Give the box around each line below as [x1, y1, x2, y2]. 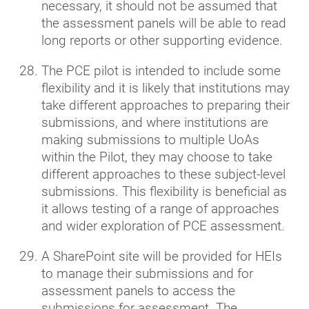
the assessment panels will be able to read [41, 14, 286, 31]
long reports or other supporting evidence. [41, 32, 283, 48]
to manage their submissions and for [41, 265, 253, 281]
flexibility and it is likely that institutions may [41, 79, 290, 96]
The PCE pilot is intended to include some [41, 62, 281, 79]
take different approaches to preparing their [41, 97, 290, 113]
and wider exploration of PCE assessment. [41, 217, 285, 234]
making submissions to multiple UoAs [41, 131, 259, 148]
